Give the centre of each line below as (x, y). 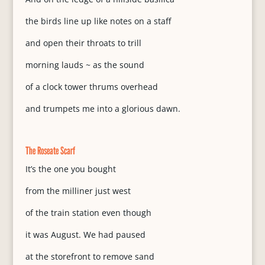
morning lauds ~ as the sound (85, 65)
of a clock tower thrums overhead (91, 87)
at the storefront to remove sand (90, 256)
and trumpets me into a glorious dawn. (103, 109)
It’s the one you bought (70, 169)
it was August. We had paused (85, 235)
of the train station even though (88, 213)
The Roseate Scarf (50, 151)
